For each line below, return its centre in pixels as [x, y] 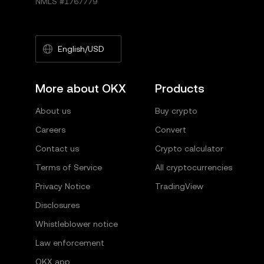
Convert [170, 130]
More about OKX [81, 88]
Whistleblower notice [77, 224]
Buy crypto [176, 111]
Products [179, 88]
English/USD [81, 49]
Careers [50, 130]
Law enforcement [70, 243]
